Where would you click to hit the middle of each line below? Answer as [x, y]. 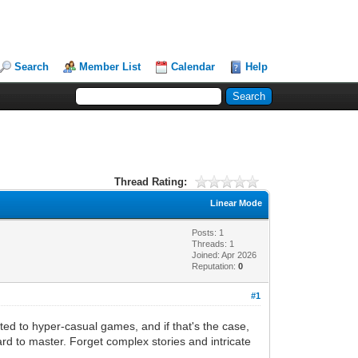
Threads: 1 [213, 243]
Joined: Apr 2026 [225, 255]
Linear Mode [237, 203]
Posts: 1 [208, 232]
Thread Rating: [150, 181]
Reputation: [215, 266]
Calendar [193, 67]
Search [32, 67]
